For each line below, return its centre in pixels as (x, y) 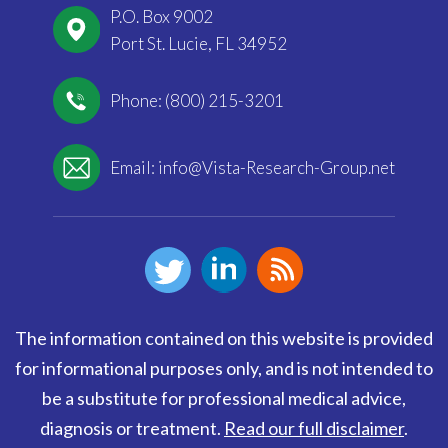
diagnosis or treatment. (132, 427)
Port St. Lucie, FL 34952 (198, 43)
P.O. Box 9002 (161, 16)
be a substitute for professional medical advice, (224, 397)
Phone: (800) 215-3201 (197, 100)
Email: (134, 167)
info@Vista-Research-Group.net (276, 167)
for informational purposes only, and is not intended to (224, 367)
